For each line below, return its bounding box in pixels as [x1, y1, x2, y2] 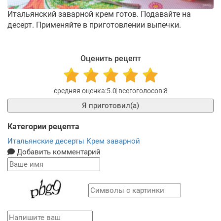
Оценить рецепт [80, 53, 141, 63]
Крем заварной [86, 136, 140, 146]
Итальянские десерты [7, 136, 86, 146]
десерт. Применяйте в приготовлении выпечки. [7, 20, 181, 30]
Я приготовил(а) [89, 101, 139, 110]
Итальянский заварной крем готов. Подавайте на [7, 9, 191, 19]
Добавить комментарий [15, 147, 101, 156]
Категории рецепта [7, 121, 79, 131]
